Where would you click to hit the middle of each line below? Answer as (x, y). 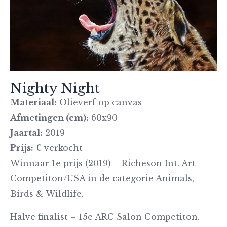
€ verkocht (58, 148)
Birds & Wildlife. (47, 193)
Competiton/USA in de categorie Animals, (102, 178)
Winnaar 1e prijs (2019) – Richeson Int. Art (103, 163)
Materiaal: (33, 102)
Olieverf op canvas (99, 102)
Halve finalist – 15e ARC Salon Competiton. (105, 217)
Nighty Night (55, 88)
